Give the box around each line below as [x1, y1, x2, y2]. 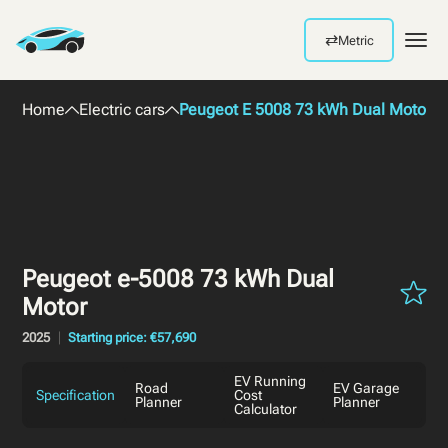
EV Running [234, 373, 307, 390]
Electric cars [79, 100, 166, 119]
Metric [337, 32, 374, 48]
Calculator [234, 401, 298, 418]
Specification [36, 387, 116, 404]
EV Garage [332, 380, 399, 397]
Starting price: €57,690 [68, 330, 197, 346]
